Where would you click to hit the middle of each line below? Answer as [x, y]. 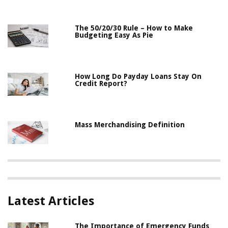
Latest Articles [51, 201]
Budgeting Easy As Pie [114, 35]
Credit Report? [101, 84]
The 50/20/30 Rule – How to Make [134, 28]
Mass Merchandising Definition [130, 125]
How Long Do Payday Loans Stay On [138, 77]
